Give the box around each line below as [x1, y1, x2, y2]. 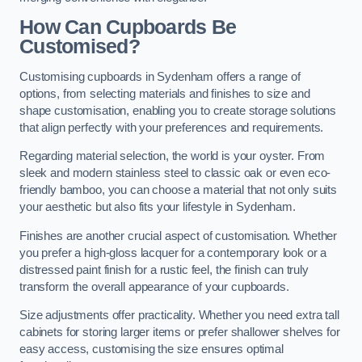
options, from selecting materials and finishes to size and [19, 86, 310, 100]
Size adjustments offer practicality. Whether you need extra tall [19, 309, 339, 322]
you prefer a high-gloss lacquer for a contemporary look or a [19, 246, 327, 259]
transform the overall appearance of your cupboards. [19, 280, 289, 293]
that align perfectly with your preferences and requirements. [19, 120, 324, 134]
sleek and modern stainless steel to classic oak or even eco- [19, 166, 331, 180]
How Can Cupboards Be [19, 16, 237, 39]
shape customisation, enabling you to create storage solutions [19, 103, 337, 117]
